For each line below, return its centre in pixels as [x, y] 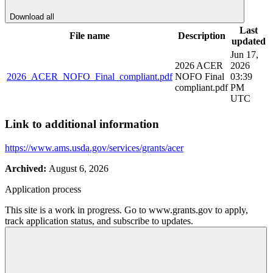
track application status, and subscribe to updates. [99, 221]
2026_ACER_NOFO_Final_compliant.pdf [90, 77]
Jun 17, [244, 55]
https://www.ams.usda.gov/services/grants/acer [94, 147]
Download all [32, 17]
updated [248, 41]
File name [90, 36]
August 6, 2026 [79, 168]
